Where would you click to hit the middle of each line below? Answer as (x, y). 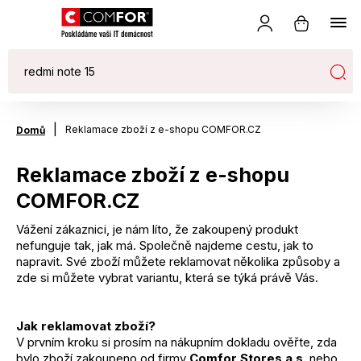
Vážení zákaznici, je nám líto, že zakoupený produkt (157, 229)
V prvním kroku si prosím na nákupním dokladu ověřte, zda (176, 342)
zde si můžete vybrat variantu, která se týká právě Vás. (167, 278)
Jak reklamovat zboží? (86, 326)
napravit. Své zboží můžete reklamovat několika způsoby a (178, 261)
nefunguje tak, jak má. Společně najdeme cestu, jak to (165, 245)
